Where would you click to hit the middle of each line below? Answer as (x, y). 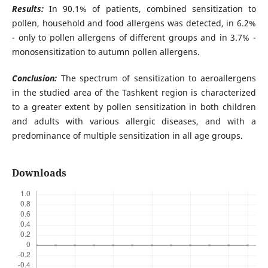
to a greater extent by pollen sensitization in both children (134, 107)
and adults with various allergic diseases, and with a (134, 121)
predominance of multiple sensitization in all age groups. (130, 136)
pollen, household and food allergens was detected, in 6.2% (134, 23)
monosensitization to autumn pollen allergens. (106, 52)
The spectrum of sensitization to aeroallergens (159, 78)
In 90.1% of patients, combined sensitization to (153, 9)
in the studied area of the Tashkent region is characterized (134, 93)
